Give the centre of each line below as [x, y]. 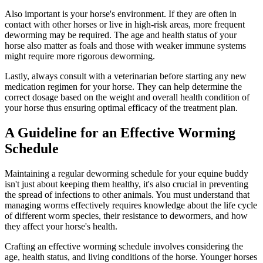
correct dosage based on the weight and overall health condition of [127, 97]
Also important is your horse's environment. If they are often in [121, 14]
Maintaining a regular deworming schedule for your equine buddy [127, 173]
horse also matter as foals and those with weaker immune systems [125, 45]
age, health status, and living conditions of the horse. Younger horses [131, 257]
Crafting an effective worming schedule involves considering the [124, 246]
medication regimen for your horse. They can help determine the [123, 86]
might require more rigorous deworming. [80, 56]
